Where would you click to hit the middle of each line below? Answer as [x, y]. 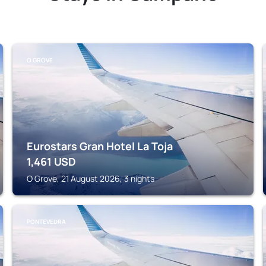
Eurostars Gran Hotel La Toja [100, 146]
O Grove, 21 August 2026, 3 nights [91, 178]
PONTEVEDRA [47, 221]
